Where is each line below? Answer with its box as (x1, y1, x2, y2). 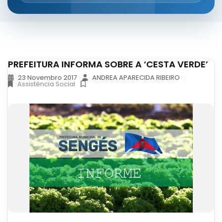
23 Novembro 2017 (16, 73, 77, 83)
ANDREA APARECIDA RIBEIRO (91, 73, 180, 83)
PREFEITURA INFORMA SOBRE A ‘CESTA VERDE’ (8, 58, 208, 71)
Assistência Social (17, 79, 75, 89)
